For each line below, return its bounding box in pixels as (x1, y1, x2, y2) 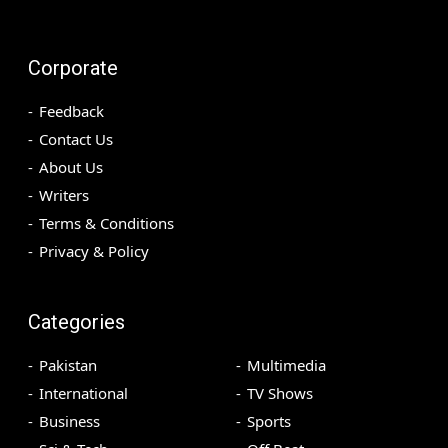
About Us (39, 156, 103, 177)
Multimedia (247, 354, 326, 375)
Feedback (39, 100, 104, 121)
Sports (247, 410, 291, 431)
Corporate (28, 55, 118, 80)
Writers (39, 184, 89, 205)
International (39, 382, 128, 403)
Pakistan (39, 354, 97, 375)
